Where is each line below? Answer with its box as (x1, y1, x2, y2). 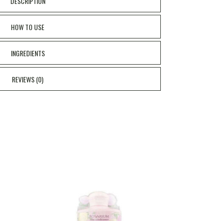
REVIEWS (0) (12, 74, 43, 84)
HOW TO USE (11, 22, 44, 32)
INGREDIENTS (10, 48, 45, 58)
